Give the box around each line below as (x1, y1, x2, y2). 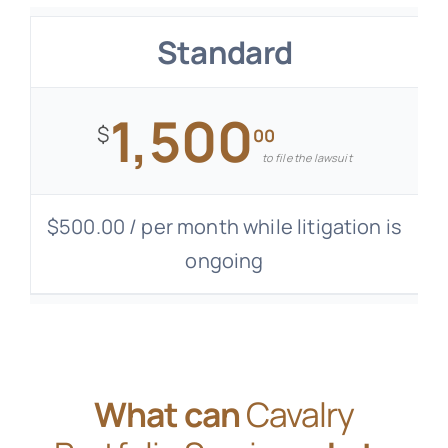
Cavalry (245, 391, 354, 438)
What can (94, 391, 246, 438)
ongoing (185, 247, 264, 275)
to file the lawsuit (261, 150, 352, 166)
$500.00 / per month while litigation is (46, 213, 403, 241)
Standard (156, 31, 293, 74)
